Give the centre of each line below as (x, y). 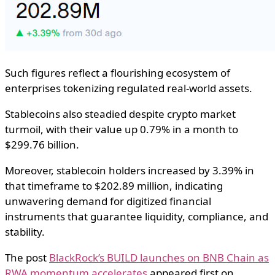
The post (27, 258)
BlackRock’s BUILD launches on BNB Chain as (159, 258)
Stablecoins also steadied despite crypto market (120, 114)
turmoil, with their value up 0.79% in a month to (122, 130)
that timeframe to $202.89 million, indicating (114, 186)
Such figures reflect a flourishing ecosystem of (118, 73)
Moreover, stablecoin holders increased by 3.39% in (130, 171)
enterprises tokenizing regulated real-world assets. (129, 88)
